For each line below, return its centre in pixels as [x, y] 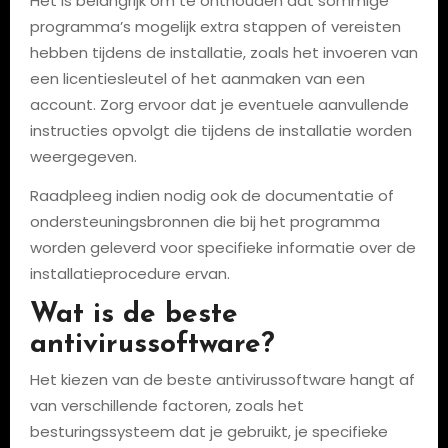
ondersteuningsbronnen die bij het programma [204, 221]
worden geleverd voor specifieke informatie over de [222, 247]
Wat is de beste [133, 315]
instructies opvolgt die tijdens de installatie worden [220, 130]
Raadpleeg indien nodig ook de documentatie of [211, 195]
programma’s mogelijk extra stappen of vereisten [215, 26]
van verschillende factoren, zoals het [166, 405]
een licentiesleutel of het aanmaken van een [197, 78]
